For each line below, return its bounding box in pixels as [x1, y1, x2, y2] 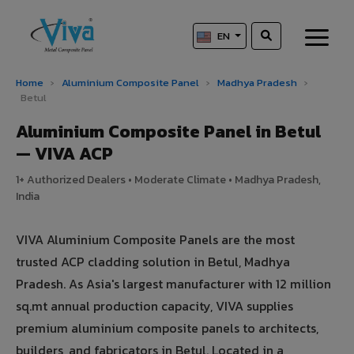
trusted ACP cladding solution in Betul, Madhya [16, 252, 290, 272]
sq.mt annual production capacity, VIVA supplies [16, 296, 293, 316]
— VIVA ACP [16, 141, 113, 168]
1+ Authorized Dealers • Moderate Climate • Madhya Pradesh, [16, 171, 321, 189]
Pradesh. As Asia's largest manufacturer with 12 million [16, 274, 331, 294]
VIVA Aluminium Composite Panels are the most [16, 230, 295, 250]
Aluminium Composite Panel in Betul [16, 119, 321, 145]
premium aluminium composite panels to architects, [16, 318, 318, 338]
